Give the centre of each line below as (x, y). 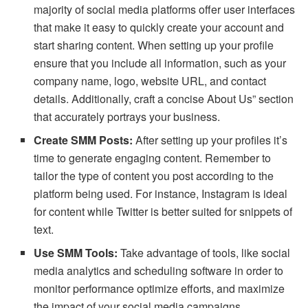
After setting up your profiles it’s (212, 140)
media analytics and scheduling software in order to (159, 270)
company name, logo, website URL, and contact (150, 80)
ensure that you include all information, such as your (160, 63)
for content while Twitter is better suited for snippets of (163, 211)
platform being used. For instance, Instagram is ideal (161, 193)
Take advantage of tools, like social (206, 252)
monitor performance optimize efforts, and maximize (159, 288)
